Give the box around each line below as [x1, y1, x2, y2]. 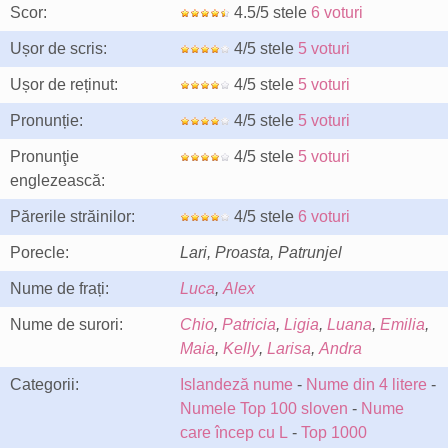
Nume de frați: [10, 280, 109, 297]
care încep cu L [180, 424, 288, 441]
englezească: [10, 172, 105, 189]
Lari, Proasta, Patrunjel [180, 244, 342, 261]
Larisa [267, 340, 311, 357]
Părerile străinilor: [10, 208, 135, 225]
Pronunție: [10, 112, 83, 129]
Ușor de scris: [10, 40, 107, 57]
